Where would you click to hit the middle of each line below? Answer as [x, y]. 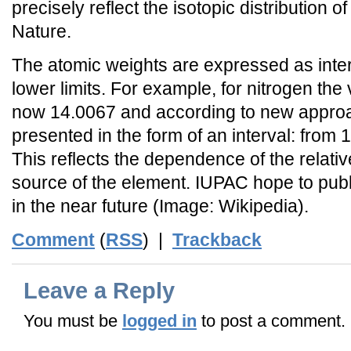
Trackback [217, 240]
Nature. [42, 31]
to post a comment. [271, 321]
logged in [159, 321]
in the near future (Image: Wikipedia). [160, 206]
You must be [73, 321]
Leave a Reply [99, 291]
